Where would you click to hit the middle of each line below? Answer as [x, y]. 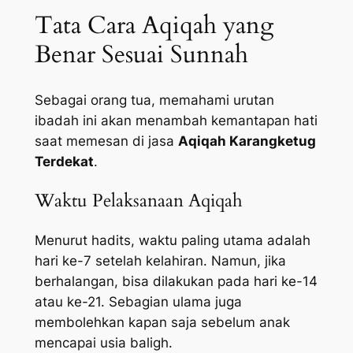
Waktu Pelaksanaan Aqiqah [138, 201]
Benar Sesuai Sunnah [141, 55]
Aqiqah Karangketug [247, 141]
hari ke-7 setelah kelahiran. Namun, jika [160, 260]
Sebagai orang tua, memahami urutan [154, 100]
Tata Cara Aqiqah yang [154, 26]
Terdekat [64, 162]
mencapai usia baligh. [103, 342]
